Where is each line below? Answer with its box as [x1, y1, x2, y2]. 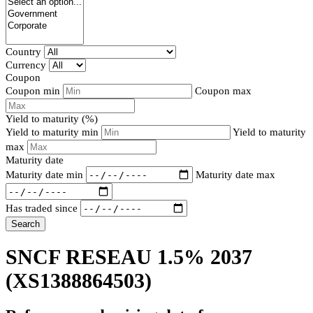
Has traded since [6, 202, 78, 214]
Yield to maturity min [6, 126, 101, 138]
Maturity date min [6, 168, 83, 180]
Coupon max [195, 85, 252, 97]
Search [11, 219, 40, 230]
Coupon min [6, 85, 60, 97]
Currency [6, 59, 46, 71]
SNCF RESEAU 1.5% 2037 [6, 245, 252, 269]
